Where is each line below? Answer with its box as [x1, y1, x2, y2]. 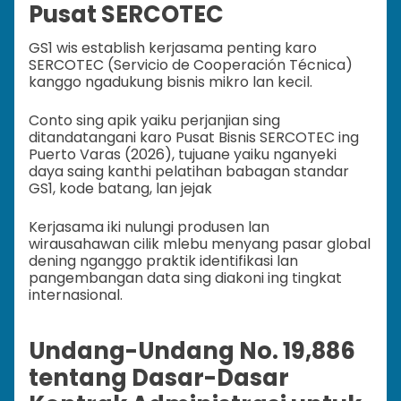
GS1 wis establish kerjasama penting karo [29, 37, 317, 58]
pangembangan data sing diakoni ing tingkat [29, 267, 342, 288]
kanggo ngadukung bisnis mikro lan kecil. [29, 71, 312, 92]
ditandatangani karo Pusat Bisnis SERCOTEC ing [29, 126, 359, 148]
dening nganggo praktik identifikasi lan [29, 250, 298, 271]
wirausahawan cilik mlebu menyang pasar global [29, 233, 371, 254]
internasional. [29, 284, 123, 305]
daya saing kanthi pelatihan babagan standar [29, 160, 349, 182]
